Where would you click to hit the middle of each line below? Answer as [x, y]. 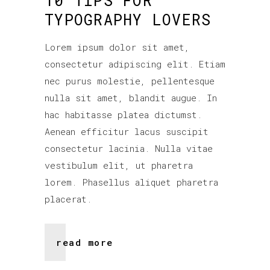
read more [85, 242]
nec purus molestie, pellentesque [130, 81]
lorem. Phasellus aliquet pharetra [131, 182]
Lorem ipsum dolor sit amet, [117, 47]
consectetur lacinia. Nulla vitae [129, 149]
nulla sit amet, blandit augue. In [131, 98]
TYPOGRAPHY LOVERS [128, 20]
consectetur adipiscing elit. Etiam [135, 64]
